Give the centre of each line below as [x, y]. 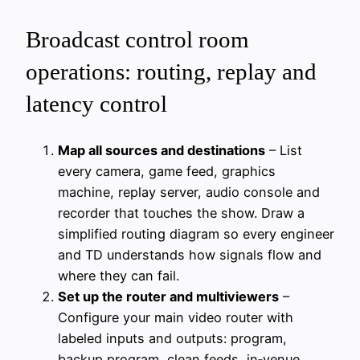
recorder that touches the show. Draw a [181, 213]
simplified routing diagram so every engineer [196, 233]
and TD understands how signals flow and [190, 254]
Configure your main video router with [176, 317]
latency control [96, 104]
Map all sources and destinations [162, 150]
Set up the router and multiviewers [168, 296]
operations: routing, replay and [171, 72]
